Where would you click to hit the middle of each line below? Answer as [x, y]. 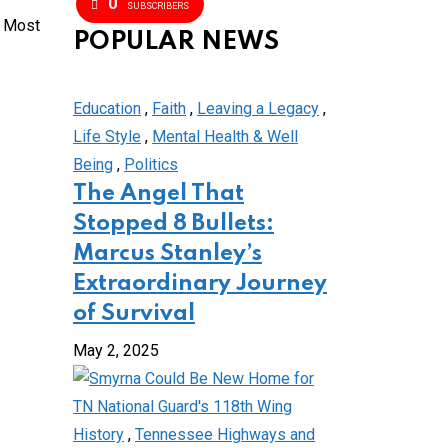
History [98, 434]
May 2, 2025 [116, 350]
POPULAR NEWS [176, 42]
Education [107, 108]
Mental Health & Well [225, 136]
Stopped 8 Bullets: [173, 224]
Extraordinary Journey [200, 284]
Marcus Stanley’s [167, 254]
